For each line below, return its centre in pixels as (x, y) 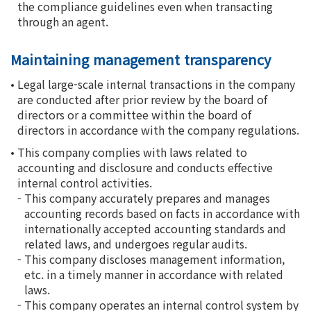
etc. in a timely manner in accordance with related (154, 274)
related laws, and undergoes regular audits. (136, 244)
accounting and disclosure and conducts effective (145, 167)
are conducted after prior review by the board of (142, 99)
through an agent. (63, 22)
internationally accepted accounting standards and (155, 228)
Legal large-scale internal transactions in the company (156, 84)
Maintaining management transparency (141, 59)
